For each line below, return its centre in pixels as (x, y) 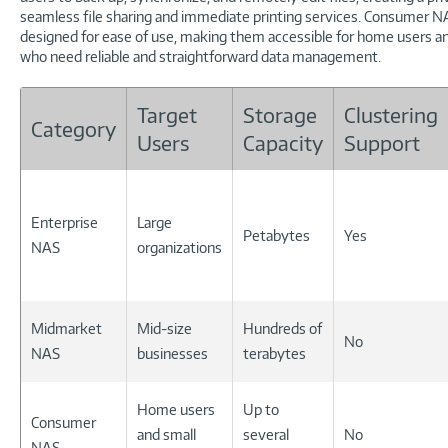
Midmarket (66, 328)
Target (167, 114)
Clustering (391, 114)
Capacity (283, 142)
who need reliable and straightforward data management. (200, 56)
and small (166, 434)
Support (382, 142)
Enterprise (64, 222)
